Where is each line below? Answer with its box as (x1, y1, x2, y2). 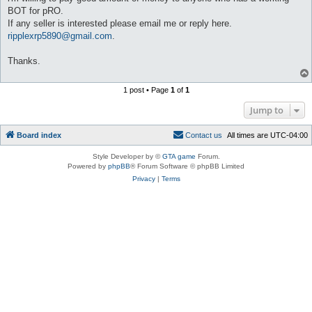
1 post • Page (123, 86, 171, 95)
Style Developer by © (92, 153, 162, 161)
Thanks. (8, 56, 40, 67)
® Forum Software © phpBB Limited (130, 162, 244, 171)
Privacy (132, 175, 155, 183)
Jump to (250, 104, 283, 117)
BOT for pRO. (8, 6, 63, 17)
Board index (17, 131, 61, 140)
